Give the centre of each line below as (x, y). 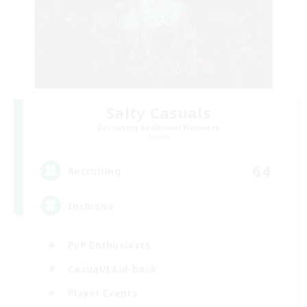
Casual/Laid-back (112, 269)
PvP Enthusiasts (109, 245)
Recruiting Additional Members (158, 128)
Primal (158, 137)
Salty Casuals (158, 113)
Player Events (103, 293)
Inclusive (91, 206)
